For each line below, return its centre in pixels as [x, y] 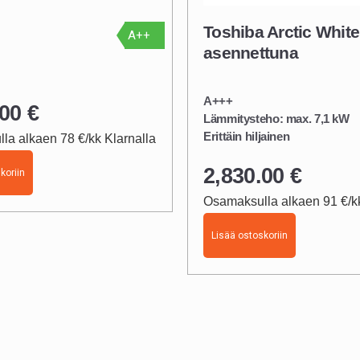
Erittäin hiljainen [247, 136]
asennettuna [251, 52]
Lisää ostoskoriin [250, 235]
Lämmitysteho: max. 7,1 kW [276, 118]
